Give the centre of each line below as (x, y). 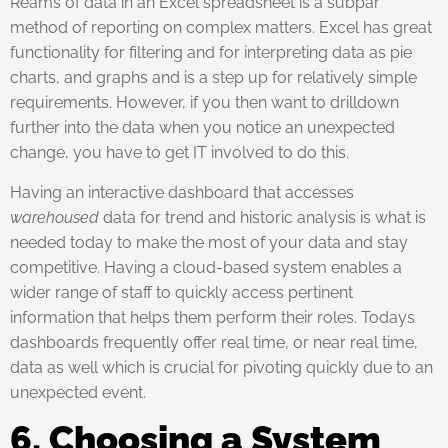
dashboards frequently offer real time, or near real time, (214, 342)
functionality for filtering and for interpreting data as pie (211, 52)
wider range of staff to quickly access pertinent (181, 292)
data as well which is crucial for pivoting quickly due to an (221, 367)
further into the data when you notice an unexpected (202, 127)
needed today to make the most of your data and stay (209, 242)
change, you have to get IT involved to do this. (179, 152)
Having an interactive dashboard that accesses (182, 192)
